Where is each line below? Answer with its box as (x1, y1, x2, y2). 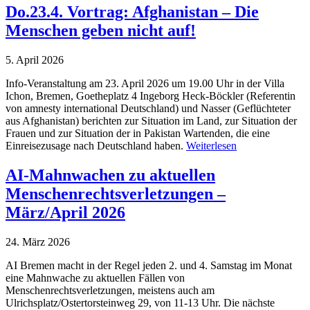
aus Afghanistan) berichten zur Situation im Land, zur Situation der (6, 115, 297, 127)
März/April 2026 (6, 203, 125, 222)
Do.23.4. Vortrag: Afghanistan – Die (6, 3, 259, 21)
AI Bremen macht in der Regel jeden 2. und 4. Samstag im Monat (6, 259, 292, 272)
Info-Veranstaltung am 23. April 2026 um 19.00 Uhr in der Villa (6, 77, 284, 90)
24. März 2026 (6, 236, 70, 248)
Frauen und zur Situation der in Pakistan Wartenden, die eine (6, 127, 270, 140)
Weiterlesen (186, 140, 237, 152)
